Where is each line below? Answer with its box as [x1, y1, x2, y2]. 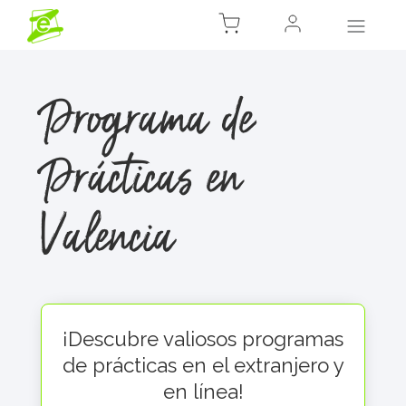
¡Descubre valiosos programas [63, 327, 343, 351]
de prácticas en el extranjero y [62, 353, 344, 377]
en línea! [162, 380, 244, 403]
